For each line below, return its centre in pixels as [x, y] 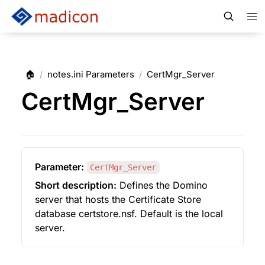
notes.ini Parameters [91, 74]
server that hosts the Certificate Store [118, 199]
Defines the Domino [162, 185]
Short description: [75, 185]
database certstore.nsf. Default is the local [129, 214]
